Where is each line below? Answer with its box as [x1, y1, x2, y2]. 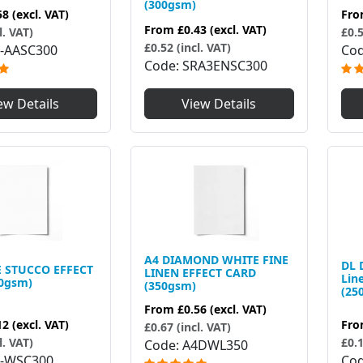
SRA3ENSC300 [181, 57, 267, 75]
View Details [181, 95, 257, 113]
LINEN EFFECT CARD [143, 265, 256, 281]
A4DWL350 [181, 336, 248, 355]
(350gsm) [143, 278, 196, 294]
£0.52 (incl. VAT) [143, 40, 231, 56]
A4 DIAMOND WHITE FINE [143, 252, 288, 268]
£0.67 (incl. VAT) [143, 319, 231, 335]
